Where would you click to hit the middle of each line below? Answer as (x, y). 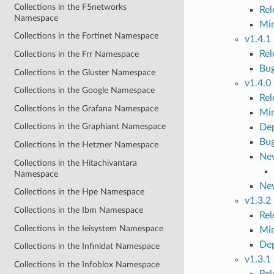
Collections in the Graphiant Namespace (90, 127)
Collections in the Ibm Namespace (79, 210)
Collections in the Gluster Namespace (85, 72)
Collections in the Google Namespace (85, 91)
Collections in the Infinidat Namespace (87, 246)
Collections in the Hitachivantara (76, 163)
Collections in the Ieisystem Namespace (89, 228)
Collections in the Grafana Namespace (87, 108)
